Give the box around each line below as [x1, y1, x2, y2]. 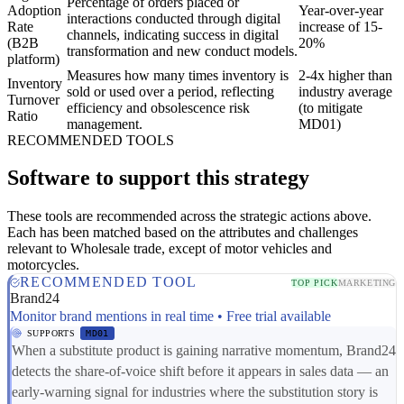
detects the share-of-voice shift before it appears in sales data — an [12, 363, 389, 380]
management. [67, 115, 142, 132]
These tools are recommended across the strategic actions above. [7, 208, 372, 225]
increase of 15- [298, 18, 382, 34]
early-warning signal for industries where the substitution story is [12, 384, 378, 400]
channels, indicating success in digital [67, 26, 279, 42]
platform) [7, 50, 60, 67]
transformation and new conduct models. [67, 42, 298, 59]
